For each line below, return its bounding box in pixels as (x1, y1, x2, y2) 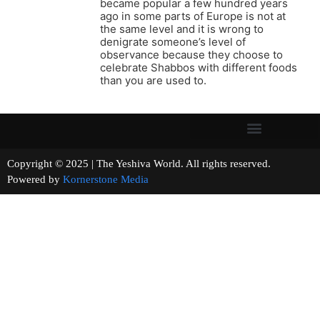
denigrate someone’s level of (100, 35, 246, 49)
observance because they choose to (100, 48, 283, 62)
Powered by (7, 174, 63, 186)
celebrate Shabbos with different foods (100, 61, 297, 75)
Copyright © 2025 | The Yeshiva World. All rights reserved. (7, 158, 311, 170)
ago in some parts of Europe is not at (100, 9, 286, 24)
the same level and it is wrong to (100, 22, 264, 36)
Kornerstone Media (63, 174, 149, 186)
